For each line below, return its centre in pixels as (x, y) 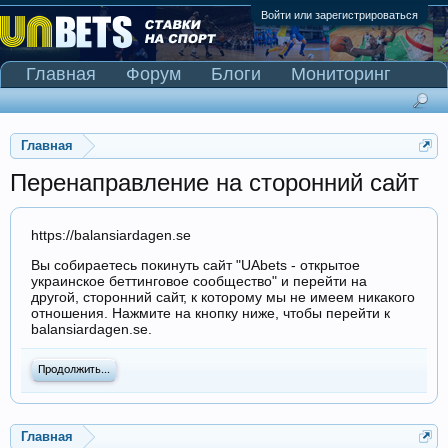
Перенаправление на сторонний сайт (214, 182)
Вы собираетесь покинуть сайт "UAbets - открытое (195, 265)
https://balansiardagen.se (111, 235)
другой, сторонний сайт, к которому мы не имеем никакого (223, 297)
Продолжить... (74, 369)
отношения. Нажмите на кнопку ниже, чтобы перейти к (210, 313)
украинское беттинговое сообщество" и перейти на (199, 281)
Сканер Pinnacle (93, 99)
